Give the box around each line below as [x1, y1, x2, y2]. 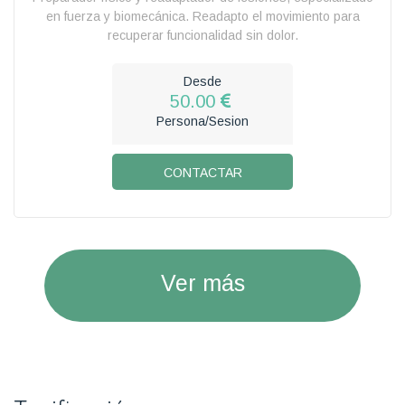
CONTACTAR [163, 165, 242, 180]
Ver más [160, 269, 245, 296]
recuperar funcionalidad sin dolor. [107, 27, 298, 42]
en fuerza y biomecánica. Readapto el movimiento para [45, 8, 360, 24]
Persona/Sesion [156, 113, 249, 128]
